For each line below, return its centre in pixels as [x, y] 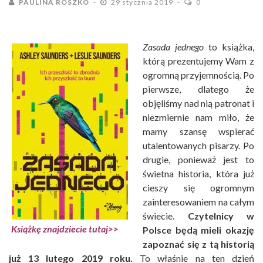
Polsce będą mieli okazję [198, 230]
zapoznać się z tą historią [198, 244]
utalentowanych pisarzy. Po [198, 145]
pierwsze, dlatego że [198, 89]
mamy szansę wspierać [198, 131]
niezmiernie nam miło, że [198, 117]
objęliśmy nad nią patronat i [198, 103]
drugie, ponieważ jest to [198, 159]
